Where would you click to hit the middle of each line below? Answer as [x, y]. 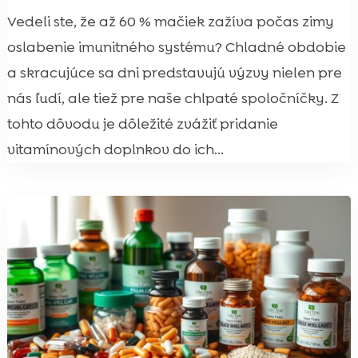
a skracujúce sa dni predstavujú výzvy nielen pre [174, 72]
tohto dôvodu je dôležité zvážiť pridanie [142, 123]
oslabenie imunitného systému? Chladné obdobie [176, 47]
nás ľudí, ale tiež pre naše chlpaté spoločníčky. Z [173, 98]
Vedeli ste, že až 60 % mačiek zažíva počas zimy [170, 21]
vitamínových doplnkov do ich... [115, 149]
